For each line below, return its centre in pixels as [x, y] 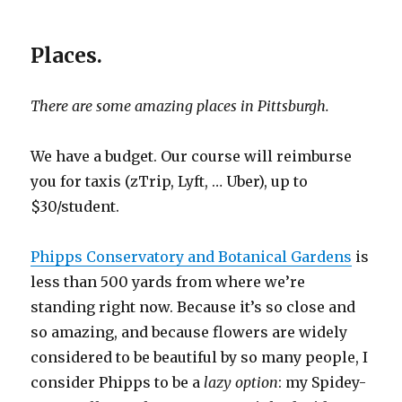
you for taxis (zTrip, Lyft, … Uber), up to [170, 182]
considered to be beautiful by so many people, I [200, 358]
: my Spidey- [323, 383]
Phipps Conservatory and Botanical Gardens [192, 257]
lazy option [241, 383]
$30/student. [75, 207]
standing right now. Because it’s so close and [193, 307]
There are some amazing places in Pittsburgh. [182, 106]
